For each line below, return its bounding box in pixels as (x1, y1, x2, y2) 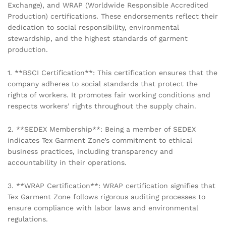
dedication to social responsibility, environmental (8, 23, 179, 32)
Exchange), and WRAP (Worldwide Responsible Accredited (8, 1, 208, 10)
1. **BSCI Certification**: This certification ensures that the (8, 68, 217, 77)
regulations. (8, 214, 48, 223)
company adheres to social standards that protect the (8, 79, 198, 88)
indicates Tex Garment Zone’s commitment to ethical (8, 136, 192, 144)
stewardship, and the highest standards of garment (8, 34, 188, 43)
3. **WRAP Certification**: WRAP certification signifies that (8, 181, 215, 190)
